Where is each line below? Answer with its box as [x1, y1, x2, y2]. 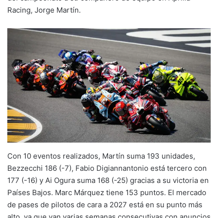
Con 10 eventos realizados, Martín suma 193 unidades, [7, 151, 195, 161]
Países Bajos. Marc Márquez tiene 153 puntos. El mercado [7, 187, 206, 197]
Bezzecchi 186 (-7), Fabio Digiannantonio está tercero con [7, 163, 207, 173]
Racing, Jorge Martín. [7, 5, 81, 15]
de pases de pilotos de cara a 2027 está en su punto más [7, 200, 202, 209]
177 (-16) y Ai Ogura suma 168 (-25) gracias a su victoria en [7, 175, 209, 185]
